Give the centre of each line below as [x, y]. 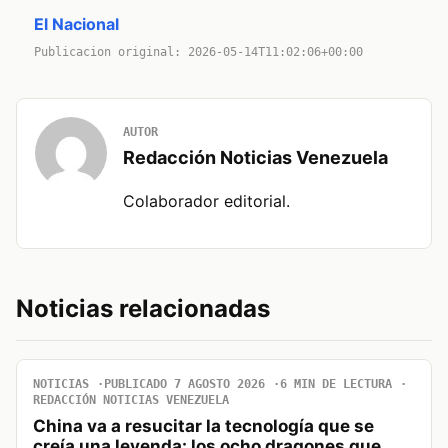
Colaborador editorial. [206, 201]
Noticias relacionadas [143, 309]
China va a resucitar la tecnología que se [203, 426]
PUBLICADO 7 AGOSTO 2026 [184, 384]
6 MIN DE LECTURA [336, 384]
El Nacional [76, 24]
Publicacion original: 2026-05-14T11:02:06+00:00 [198, 52]
